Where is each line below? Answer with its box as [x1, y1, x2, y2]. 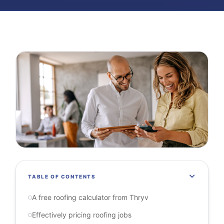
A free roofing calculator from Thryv [32, 193, 149, 201]
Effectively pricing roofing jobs [32, 210, 132, 219]
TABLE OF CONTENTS [28, 173, 96, 179]
